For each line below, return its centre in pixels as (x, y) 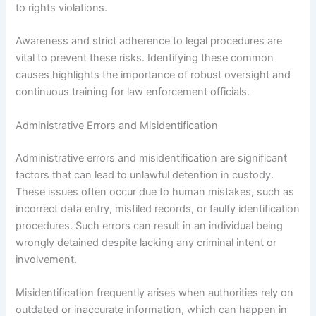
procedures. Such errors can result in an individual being (150, 225)
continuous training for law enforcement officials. (133, 92)
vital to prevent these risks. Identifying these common (145, 58)
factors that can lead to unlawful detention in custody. (145, 175)
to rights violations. (62, 8)
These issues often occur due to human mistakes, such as (155, 192)
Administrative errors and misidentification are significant (152, 158)
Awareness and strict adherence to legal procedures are (149, 41)
